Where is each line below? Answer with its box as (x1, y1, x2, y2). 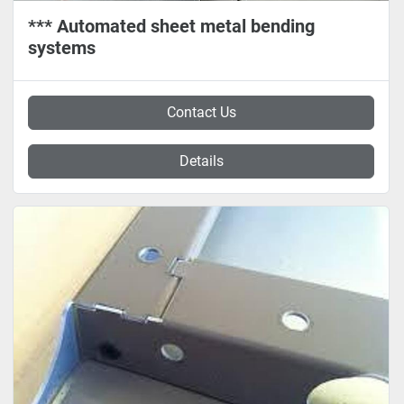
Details (179, 152, 224, 170)
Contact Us (166, 104, 236, 121)
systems (28, 37, 96, 59)
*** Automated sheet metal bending (28, 15, 315, 37)
